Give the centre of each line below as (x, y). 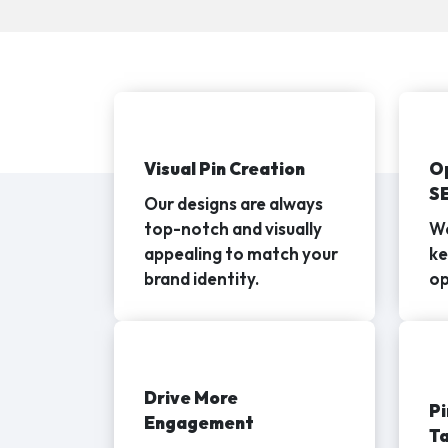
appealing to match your (241, 254)
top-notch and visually (233, 229)
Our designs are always (233, 204)
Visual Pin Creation (224, 169)
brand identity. (201, 279)
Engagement (199, 423)
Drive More (191, 398)
